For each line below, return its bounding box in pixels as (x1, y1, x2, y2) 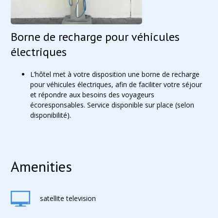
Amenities (11, 157, 73, 176)
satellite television (40, 193, 96, 203)
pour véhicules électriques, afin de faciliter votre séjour (30, 80, 202, 89)
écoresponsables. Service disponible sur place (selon (30, 100, 195, 109)
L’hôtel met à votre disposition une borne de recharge (30, 70, 200, 79)
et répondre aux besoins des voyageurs (30, 90, 155, 99)
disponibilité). (30, 110, 72, 120)
